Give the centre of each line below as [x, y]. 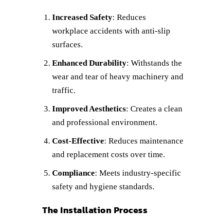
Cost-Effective [78, 141]
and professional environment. [105, 122]
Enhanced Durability [89, 63]
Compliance [73, 173]
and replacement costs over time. [109, 154]
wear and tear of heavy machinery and [118, 76]
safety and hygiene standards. [103, 186]
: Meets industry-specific [138, 173]
